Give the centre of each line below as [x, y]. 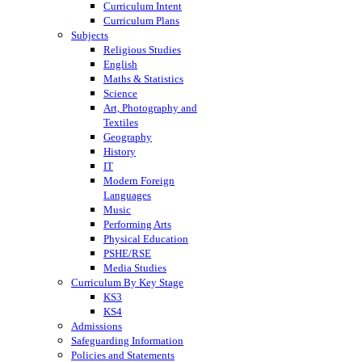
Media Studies [135, 267]
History [120, 151]
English [120, 64]
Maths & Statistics [143, 78]
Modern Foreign [139, 180]
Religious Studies [142, 49]
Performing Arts [137, 224]
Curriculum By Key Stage [127, 282]
